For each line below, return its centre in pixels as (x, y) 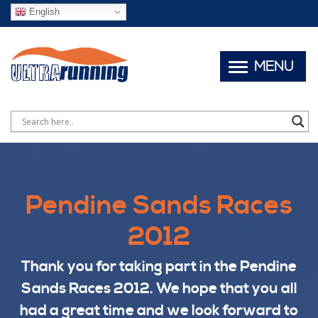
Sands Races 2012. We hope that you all (159, 289)
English (43, 11)
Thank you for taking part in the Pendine (159, 267)
